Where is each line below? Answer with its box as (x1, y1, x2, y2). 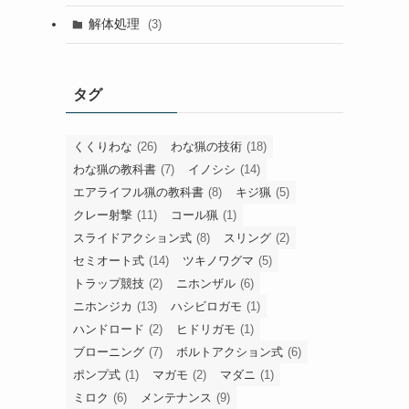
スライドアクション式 (73, 230, 192, 245)
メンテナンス (141, 390, 212, 404)
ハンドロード (73, 321, 144, 336)
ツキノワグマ (183, 253, 254, 267)
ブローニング (73, 344, 144, 359)
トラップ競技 (73, 276, 144, 290)
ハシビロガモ (171, 299, 242, 313)
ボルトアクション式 (176, 344, 283, 359)
